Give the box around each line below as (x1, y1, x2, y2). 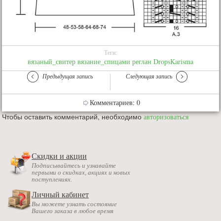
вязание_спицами (77, 57, 130, 67)
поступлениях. (32, 176, 72, 184)
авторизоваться (144, 112, 188, 122)
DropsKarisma (153, 57, 193, 67)
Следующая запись (126, 72, 172, 80)
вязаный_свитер (28, 57, 75, 67)
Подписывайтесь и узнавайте (32, 162, 116, 170)
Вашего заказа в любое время (32, 207, 113, 215)
